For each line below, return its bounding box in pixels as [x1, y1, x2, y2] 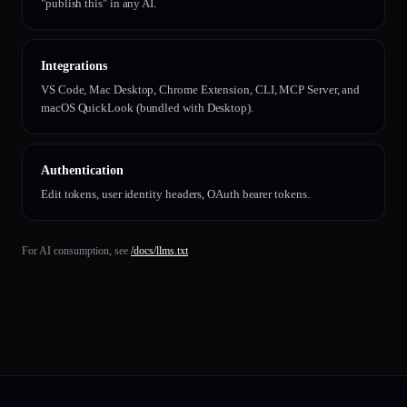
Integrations [41, 59, 107, 73]
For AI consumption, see [22, 244, 128, 257]
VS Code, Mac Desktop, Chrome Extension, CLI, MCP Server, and [41, 83, 361, 96]
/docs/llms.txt [131, 244, 188, 257]
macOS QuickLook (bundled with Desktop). [41, 101, 253, 114]
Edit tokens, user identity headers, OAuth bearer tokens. [41, 187, 310, 201]
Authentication [41, 164, 124, 177]
